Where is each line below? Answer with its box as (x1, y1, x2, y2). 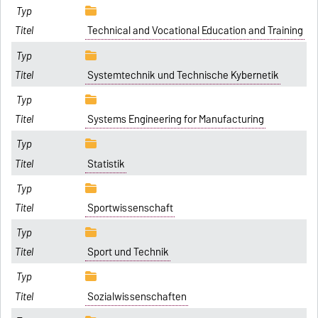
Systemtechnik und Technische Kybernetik (87, 66, 279, 84)
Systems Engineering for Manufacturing (87, 111, 264, 128)
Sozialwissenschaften (87, 287, 187, 305)
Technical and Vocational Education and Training (87, 22, 303, 40)
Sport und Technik (87, 243, 169, 261)
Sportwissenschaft (87, 199, 173, 216)
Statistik (87, 155, 125, 172)
